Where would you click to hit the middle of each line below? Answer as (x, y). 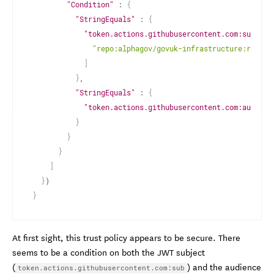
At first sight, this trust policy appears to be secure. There (126, 238)
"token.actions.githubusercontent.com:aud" (172, 107)
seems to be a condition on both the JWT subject (109, 252)
